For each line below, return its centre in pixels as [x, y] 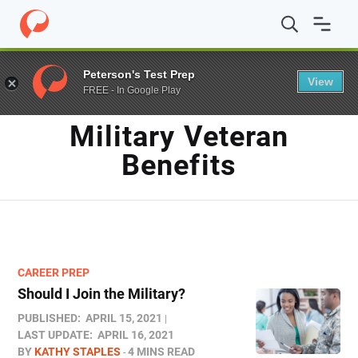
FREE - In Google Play [132, 90]
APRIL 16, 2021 [136, 335]
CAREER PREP [54, 272]
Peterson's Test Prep [139, 74]
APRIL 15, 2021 [124, 318]
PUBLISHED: [49, 318]
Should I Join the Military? [101, 294]
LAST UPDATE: [55, 335]
